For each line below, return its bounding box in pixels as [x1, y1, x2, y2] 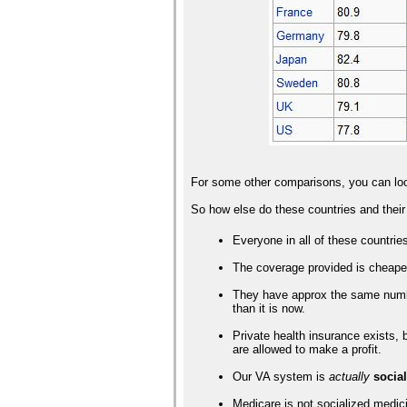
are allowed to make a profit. [233, 342, 382, 357]
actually [329, 370, 371, 384]
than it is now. [233, 302, 306, 316]
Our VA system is [233, 370, 330, 384]
